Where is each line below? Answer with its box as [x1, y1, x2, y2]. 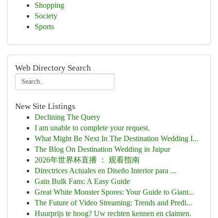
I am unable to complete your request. [35, 124, 150, 132]
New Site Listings [15, 102, 75, 111]
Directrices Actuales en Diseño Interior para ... [35, 166, 176, 175]
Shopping [35, 1, 64, 9]
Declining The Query [35, 113, 100, 121]
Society [35, 12, 57, 20]
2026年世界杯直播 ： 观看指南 [35, 156, 140, 164]
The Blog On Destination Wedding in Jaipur [35, 145, 170, 153]
